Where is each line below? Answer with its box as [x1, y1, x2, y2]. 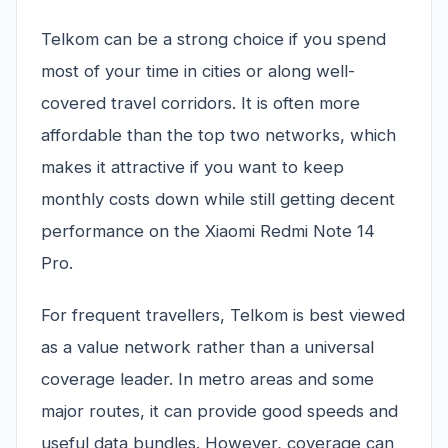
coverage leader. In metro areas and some [41, 369, 374, 390]
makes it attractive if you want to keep [41, 157, 344, 178]
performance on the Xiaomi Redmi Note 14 [41, 221, 375, 242]
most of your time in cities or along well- [41, 61, 355, 82]
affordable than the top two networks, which [41, 125, 396, 146]
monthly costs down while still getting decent [41, 189, 395, 210]
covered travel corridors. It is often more [41, 93, 360, 114]
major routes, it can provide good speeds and [41, 401, 398, 422]
